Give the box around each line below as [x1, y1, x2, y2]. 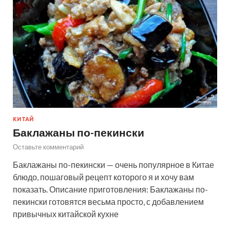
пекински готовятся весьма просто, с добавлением [13, 196, 204, 206]
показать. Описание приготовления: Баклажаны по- [13, 184, 208, 194]
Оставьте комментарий [13, 142, 84, 151]
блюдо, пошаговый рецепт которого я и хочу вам [13, 171, 194, 182]
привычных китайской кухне [13, 208, 119, 219]
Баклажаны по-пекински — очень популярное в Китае [13, 159, 214, 169]
